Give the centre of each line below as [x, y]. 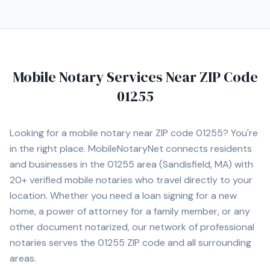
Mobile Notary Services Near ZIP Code [135, 77]
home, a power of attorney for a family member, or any [130, 211]
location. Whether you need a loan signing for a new [123, 196]
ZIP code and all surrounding [188, 243]
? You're [240, 133]
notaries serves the [54, 243]
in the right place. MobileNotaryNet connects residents [131, 149]
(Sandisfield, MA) [194, 164]
